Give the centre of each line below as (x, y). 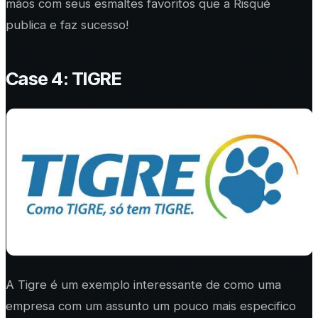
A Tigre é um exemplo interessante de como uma (143, 285)
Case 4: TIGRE (64, 79)
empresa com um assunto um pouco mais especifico (151, 306)
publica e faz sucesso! (67, 25)
